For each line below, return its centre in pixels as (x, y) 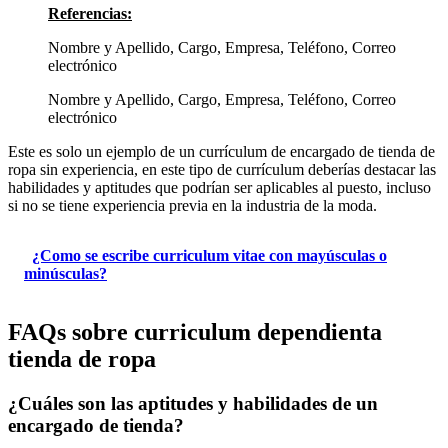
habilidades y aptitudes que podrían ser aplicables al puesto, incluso (219, 188)
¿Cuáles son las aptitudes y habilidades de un (193, 403)
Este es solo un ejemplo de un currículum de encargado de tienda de (221, 152)
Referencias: (90, 14)
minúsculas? (65, 274)
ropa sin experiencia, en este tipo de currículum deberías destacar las (222, 170)
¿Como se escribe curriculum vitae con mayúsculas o (209, 256)
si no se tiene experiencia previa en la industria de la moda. (192, 206)
